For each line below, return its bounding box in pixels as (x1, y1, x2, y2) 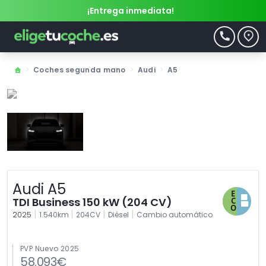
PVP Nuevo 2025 (20, 243, 80, 254)
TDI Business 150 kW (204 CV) (12, 194, 172, 210)
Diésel (108, 209, 129, 220)
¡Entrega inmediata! (87, 5, 174, 17)
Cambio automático (137, 209, 213, 220)
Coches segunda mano (33, 65, 126, 75)
